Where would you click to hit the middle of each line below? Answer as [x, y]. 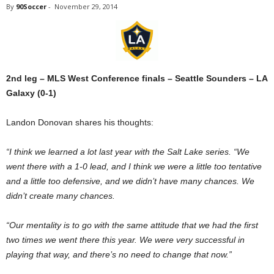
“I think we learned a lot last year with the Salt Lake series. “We [128, 152]
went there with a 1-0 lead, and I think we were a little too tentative [134, 166]
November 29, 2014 [86, 6]
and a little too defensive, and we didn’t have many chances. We [130, 181]
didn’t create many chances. [61, 196]
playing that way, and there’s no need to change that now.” [119, 254]
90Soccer [31, 6]
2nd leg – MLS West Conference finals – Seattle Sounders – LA [137, 78]
